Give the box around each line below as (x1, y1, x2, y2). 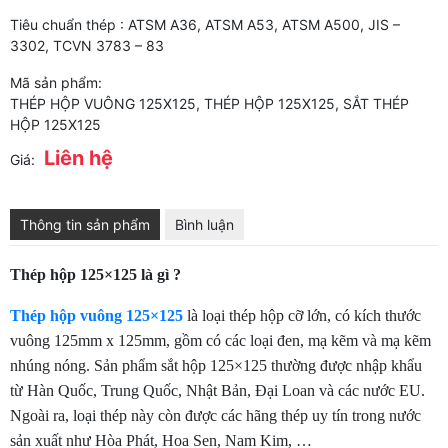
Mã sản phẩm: (10, 74, 102, 92)
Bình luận (175, 216, 234, 234)
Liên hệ (44, 146, 113, 171)
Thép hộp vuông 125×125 (10, 307, 187, 325)
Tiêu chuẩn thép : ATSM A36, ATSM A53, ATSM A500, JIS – (10, 16, 400, 34)
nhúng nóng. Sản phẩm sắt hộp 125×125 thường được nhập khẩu (10, 357, 422, 375)
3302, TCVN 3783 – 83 (10, 37, 164, 55)
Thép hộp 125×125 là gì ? (10, 266, 181, 284)
